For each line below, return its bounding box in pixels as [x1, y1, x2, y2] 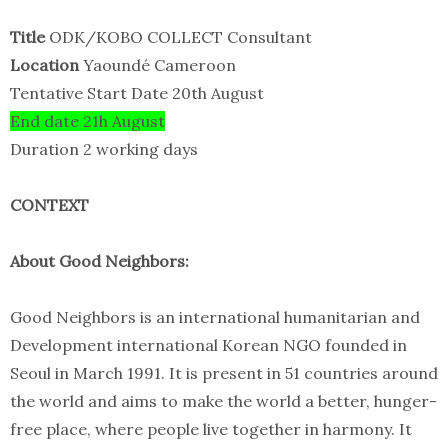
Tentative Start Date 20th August [10, 83, 264, 104]
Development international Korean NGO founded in [10, 335, 407, 356]
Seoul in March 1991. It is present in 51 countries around [10, 363, 438, 384]
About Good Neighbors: [10, 251, 189, 272]
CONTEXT [10, 195, 89, 216]
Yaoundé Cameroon [79, 55, 236, 76]
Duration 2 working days [10, 139, 198, 160]
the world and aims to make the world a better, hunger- [10, 391, 437, 412]
